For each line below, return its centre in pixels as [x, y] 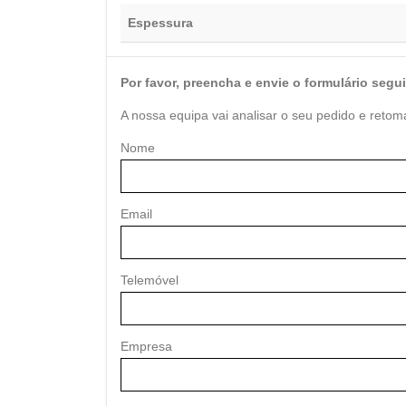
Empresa [146, 347]
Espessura [160, 23]
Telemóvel [150, 280]
